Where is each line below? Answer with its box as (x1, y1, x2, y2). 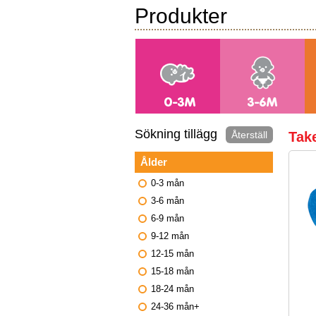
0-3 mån (151, 178, 184, 189)
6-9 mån (151, 213, 184, 224)
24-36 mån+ (151, 301, 200, 312)
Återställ (231, 129, 267, 140)
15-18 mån (151, 266, 194, 277)
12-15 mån (151, 248, 194, 260)
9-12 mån (151, 231, 189, 242)
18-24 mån (151, 284, 194, 295)
